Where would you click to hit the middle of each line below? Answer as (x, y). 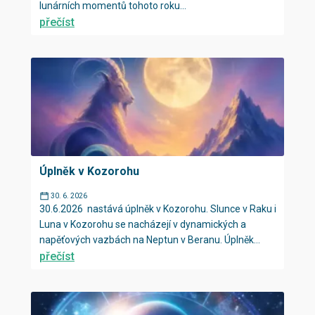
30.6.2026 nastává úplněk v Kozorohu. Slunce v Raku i (158, 209)
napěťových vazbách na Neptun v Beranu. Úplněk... (150, 240)
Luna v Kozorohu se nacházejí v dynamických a (143, 224)
